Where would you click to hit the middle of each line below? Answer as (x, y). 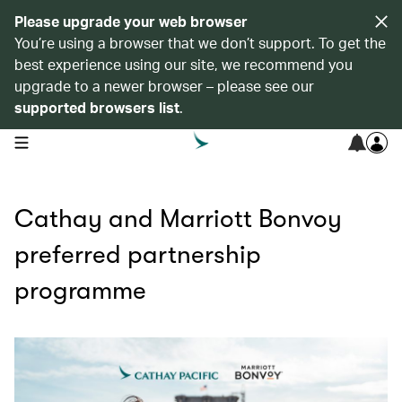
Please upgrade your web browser (131, 21)
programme (80, 291)
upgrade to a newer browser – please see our (164, 86)
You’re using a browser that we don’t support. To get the (200, 43)
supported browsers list (97, 107)
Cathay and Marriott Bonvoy (178, 219)
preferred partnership (138, 255)
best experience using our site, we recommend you (184, 64)
